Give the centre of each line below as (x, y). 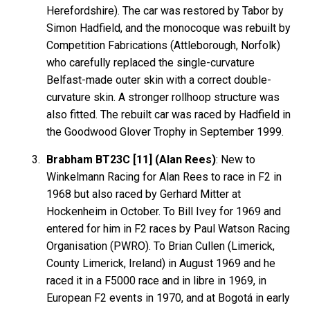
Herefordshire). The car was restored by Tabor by (165, 10)
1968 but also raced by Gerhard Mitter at (144, 194)
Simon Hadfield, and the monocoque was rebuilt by (169, 28)
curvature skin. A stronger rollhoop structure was (163, 97)
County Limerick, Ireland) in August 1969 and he (161, 263)
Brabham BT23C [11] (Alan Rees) (131, 159)
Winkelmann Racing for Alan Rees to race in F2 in (164, 176)
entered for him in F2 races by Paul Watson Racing (168, 228)
